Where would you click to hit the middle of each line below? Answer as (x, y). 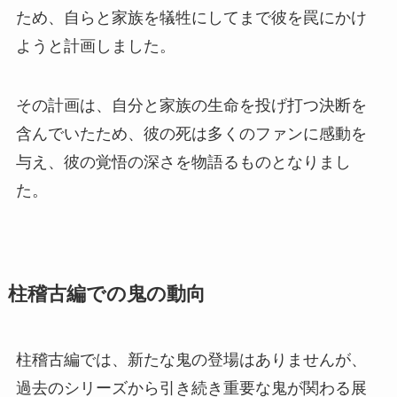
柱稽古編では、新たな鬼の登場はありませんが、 (191, 360)
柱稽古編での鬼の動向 (106, 295)
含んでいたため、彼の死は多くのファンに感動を (191, 134)
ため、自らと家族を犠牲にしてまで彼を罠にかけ (191, 17)
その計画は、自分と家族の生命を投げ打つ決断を (191, 106)
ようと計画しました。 (95, 46)
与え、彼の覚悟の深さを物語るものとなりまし (183, 163)
